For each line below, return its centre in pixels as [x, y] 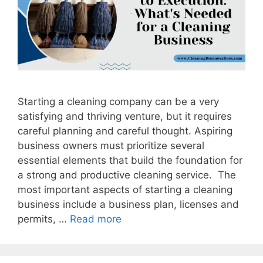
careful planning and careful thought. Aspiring [125, 131]
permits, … [44, 219]
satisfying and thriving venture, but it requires [125, 117]
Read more [96, 219]
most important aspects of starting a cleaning [125, 190]
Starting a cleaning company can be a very [118, 102]
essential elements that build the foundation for [130, 161]
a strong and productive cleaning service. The [127, 175]
